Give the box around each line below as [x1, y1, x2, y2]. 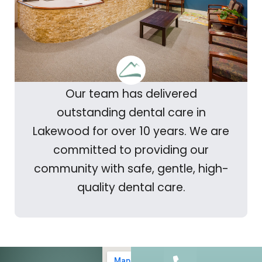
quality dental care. [77, 180, 185, 196]
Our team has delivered [65, 86, 197, 102]
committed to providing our [53, 142, 209, 158]
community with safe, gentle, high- [33, 161, 229, 177]
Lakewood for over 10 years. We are [33, 123, 229, 140]
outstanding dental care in [56, 105, 206, 121]
